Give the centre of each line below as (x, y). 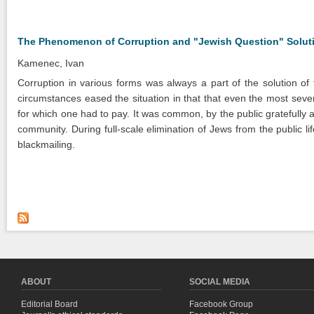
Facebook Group (221, 305)
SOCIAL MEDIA (220, 282)
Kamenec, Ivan (51, 63)
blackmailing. (46, 145)
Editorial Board (49, 305)
